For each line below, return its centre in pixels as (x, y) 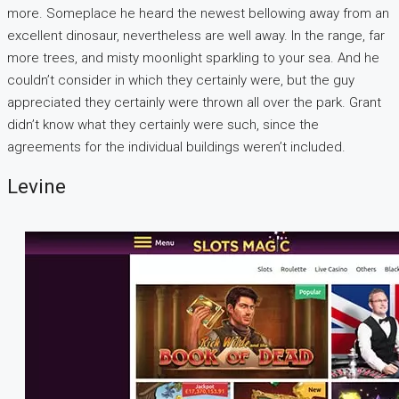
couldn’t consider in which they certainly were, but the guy (181, 80)
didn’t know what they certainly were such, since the (163, 124)
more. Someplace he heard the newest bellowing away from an (198, 13)
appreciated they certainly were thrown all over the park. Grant (194, 102)
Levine (37, 186)
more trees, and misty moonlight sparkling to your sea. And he (193, 57)
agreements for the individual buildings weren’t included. (176, 147)
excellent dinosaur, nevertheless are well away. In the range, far (196, 35)
